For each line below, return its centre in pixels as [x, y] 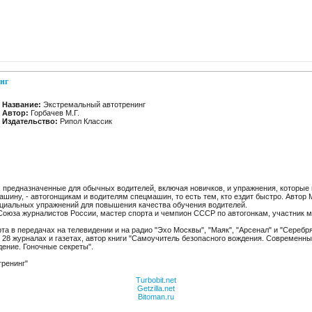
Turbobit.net [156, 280]
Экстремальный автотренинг [93, 104]
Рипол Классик [85, 121]
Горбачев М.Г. [54, 113]
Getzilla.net [156, 288]
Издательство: [30, 121]
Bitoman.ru [156, 297]
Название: [22, 104]
